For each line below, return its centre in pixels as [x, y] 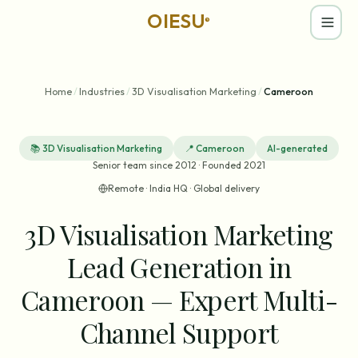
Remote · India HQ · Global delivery [184, 188]
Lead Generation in [179, 267]
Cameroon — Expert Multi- [179, 299]
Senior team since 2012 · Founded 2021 [179, 165]
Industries [102, 91]
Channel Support [179, 332]
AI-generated [297, 148]
